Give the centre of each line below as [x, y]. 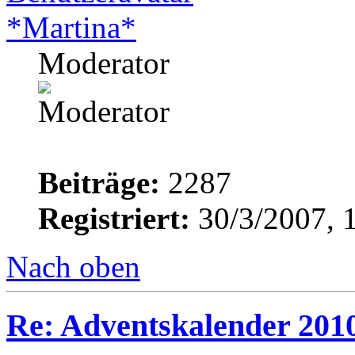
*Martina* [71, 27]
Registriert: [114, 218]
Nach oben [73, 266]
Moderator [104, 63]
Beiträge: [99, 182]
